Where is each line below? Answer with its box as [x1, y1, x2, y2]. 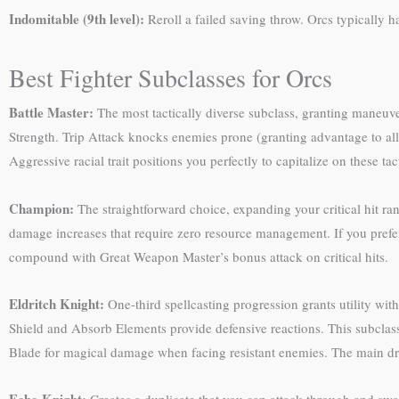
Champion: [9, 198, 74, 218]
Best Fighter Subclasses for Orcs [9, 61, 332, 95]
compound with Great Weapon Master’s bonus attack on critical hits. [9, 247, 388, 265]
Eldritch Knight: [9, 293, 104, 313]
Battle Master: [9, 102, 94, 123]
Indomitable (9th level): [9, 9, 144, 28]
